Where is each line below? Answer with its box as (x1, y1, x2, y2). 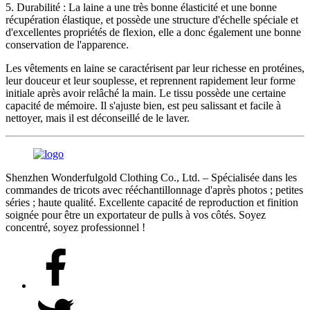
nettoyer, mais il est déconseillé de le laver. (6, 111, 190, 124)
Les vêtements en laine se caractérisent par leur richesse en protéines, (6, 62, 304, 74)
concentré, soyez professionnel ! (6, 221, 145, 233)
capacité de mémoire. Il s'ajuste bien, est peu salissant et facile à (6, 99, 281, 111)
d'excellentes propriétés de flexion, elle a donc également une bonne (6, 26, 301, 38)
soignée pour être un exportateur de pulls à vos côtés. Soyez (6, 208, 266, 221)
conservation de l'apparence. (6, 38, 129, 51)
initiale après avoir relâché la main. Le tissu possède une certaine (6, 86, 286, 99)
